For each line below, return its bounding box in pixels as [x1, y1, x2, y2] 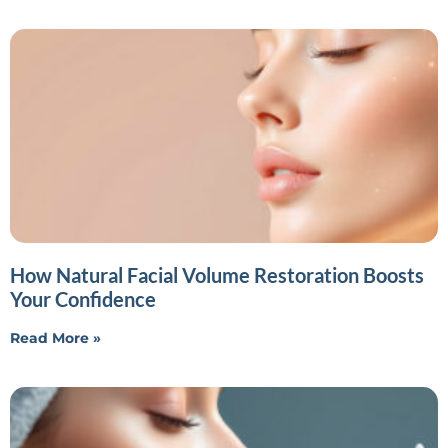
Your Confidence [10, 286, 156, 311]
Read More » [10, 328, 101, 347]
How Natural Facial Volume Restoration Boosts [10, 262, 424, 287]
